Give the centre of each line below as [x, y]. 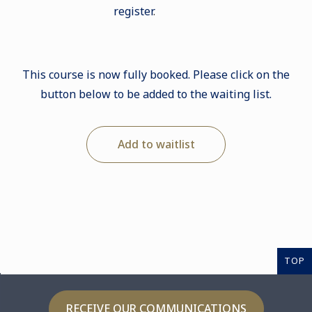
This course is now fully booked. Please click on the [156, 75]
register [134, 11]
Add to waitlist [156, 144]
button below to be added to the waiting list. [156, 94]
